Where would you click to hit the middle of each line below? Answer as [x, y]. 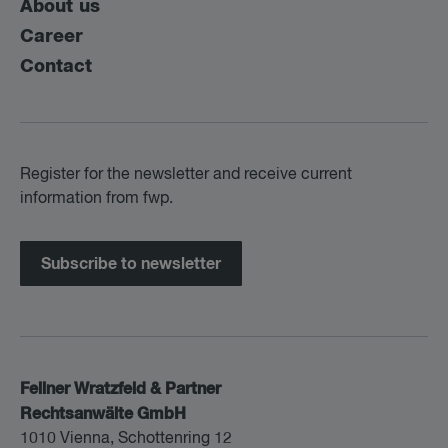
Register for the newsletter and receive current [186, 174]
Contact [56, 66]
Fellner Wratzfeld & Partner [120, 389]
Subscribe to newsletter [131, 264]
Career [51, 36]
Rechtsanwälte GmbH [103, 414]
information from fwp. [96, 198]
